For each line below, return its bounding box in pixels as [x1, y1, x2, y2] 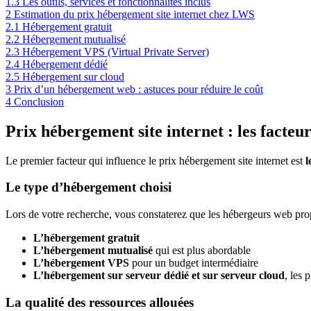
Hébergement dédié [22, 58, 108, 70]
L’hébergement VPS [33, 257, 129, 269]
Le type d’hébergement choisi [6, 180, 171, 195]
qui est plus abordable [153, 244, 251, 257]
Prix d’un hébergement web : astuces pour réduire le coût [14, 83, 263, 95]
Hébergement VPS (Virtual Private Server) [22, 45, 209, 58]
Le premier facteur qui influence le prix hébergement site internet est [6, 154, 305, 167]
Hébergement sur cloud [22, 70, 124, 83]
